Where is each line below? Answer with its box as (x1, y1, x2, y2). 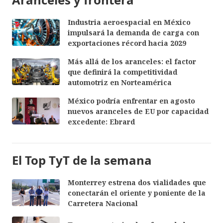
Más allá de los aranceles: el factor (68, 56, 196, 66)
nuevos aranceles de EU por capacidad (68, 106, 209, 116)
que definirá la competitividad (68, 67, 177, 77)
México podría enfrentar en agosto (68, 96, 195, 106)
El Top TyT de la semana (12, 151, 152, 168)
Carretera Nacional (68, 198, 138, 208)
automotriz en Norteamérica (68, 77, 172, 87)
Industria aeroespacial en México (68, 17, 191, 27)
